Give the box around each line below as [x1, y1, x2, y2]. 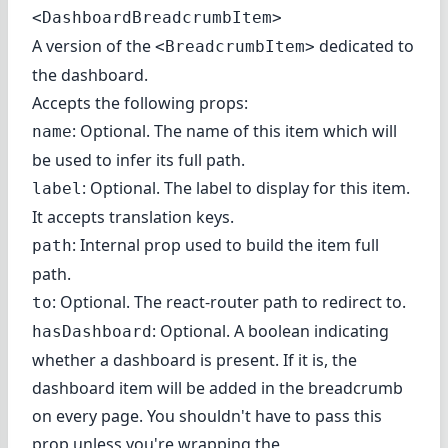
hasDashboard [32, 321, 152, 341]
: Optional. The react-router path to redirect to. [52, 290, 406, 313]
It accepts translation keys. [32, 205, 234, 228]
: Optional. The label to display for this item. [82, 176, 410, 199]
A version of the [32, 34, 155, 57]
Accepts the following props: [32, 91, 248, 114]
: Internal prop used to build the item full [72, 233, 379, 256]
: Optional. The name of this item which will [72, 119, 397, 142]
